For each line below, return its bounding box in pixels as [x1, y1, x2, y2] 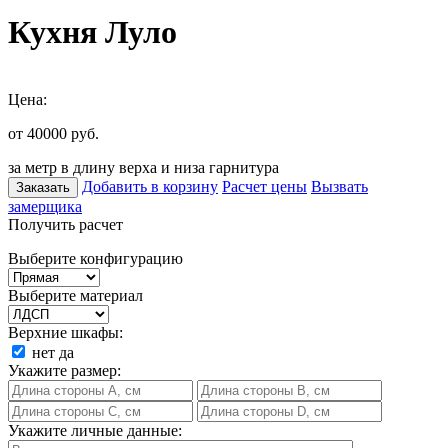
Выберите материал [8, 286, 143, 304]
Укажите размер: [8, 361, 121, 379]
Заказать [16, 179, 70, 195]
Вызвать [311, 177, 368, 195]
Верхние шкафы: [8, 323, 123, 341]
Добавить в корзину [82, 177, 218, 195]
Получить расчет [8, 215, 123, 233]
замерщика [8, 197, 82, 215]
